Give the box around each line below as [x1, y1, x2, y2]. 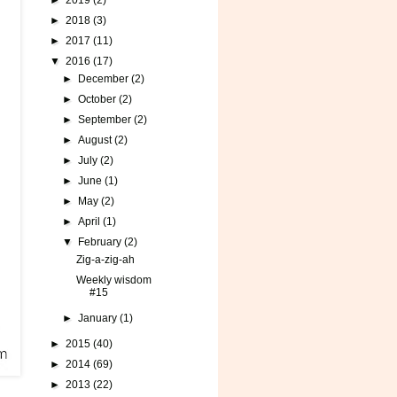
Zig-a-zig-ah [75, 253, 135, 266]
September [78, 113, 135, 126]
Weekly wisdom [75, 274, 152, 286]
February [78, 236, 125, 248]
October [78, 93, 120, 105]
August [78, 134, 115, 146]
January [78, 312, 121, 324]
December [78, 73, 132, 85]
